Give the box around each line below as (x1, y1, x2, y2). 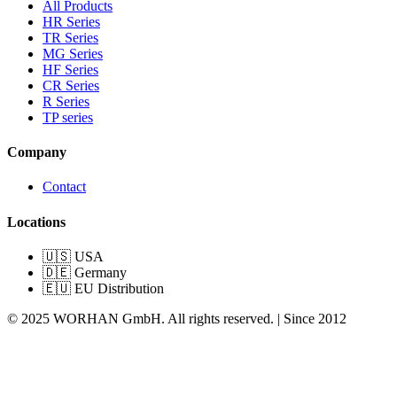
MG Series (43, 45, 103, 61)
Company (7, 144, 66, 160)
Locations (7, 214, 66, 230)
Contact (43, 179, 86, 195)
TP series (43, 109, 93, 125)
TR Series (43, 29, 98, 45)
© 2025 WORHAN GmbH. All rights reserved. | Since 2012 (7, 310, 346, 326)
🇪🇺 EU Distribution (43, 280, 164, 296)
